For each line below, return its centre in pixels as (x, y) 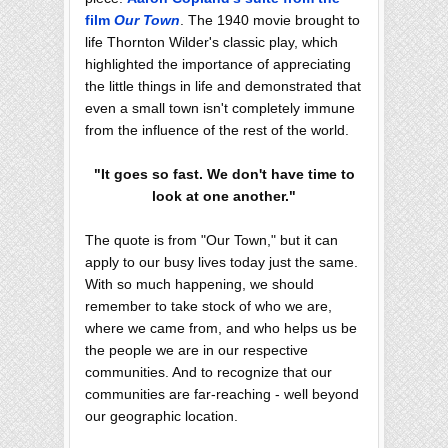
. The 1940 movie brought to (270, 20)
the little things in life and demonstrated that (223, 86)
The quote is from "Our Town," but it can (211, 240)
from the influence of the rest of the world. (217, 130)
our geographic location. (161, 416)
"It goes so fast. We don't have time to (224, 174)
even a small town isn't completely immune (220, 108)
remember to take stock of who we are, (208, 306)
